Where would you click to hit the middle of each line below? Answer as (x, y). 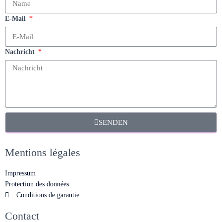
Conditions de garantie (48, 195)
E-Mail (16, 19)
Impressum (20, 173)
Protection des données (37, 184)
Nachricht (21, 52)
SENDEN (113, 122)
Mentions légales (43, 152)
